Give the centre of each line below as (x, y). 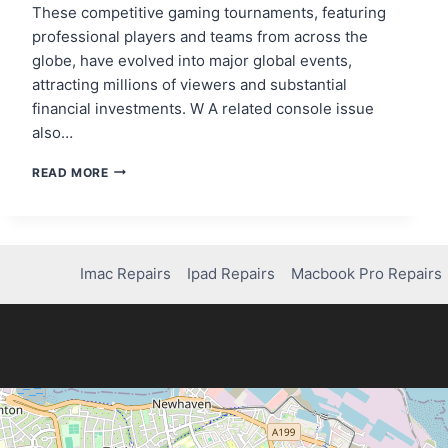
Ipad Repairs (231, 274)
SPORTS (134, 244)
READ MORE (70, 172)
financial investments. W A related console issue (203, 108)
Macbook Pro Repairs (367, 274)
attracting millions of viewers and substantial (189, 84)
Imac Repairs (126, 274)
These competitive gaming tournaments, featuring (209, 12)
